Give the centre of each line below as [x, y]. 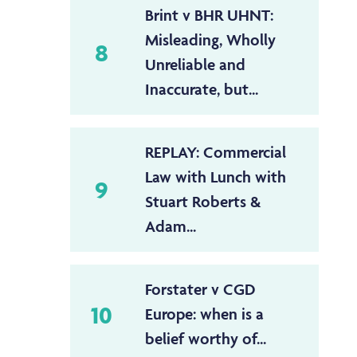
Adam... [171, 227]
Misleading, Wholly [210, 40]
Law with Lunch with [216, 177]
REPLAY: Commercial [216, 153]
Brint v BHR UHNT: [209, 16]
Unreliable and [195, 65]
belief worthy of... [206, 339]
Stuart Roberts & [203, 202]
